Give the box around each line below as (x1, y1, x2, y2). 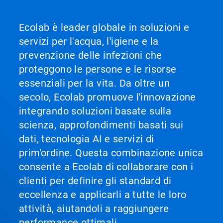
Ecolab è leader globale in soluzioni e (19, 21, 190, 34)
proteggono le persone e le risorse (19, 63, 177, 76)
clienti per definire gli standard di (19, 175, 172, 187)
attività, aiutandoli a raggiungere (19, 203, 169, 215)
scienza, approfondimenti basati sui (19, 119, 183, 131)
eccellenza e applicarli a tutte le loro (19, 189, 187, 201)
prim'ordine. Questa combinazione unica (19, 147, 204, 159)
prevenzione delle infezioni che (19, 49, 162, 62)
